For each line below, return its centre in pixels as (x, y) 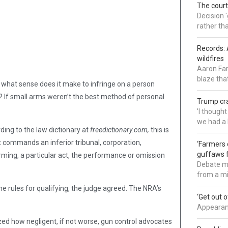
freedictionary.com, (120, 130)
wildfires (211, 59)
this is (159, 130)
